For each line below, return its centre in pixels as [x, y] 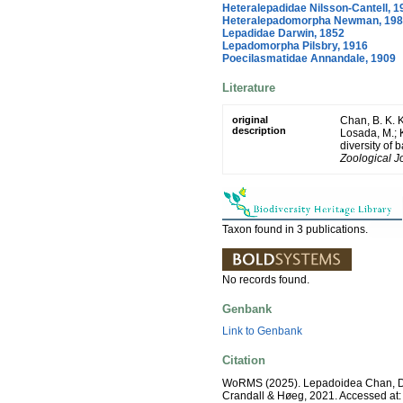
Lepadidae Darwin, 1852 [283, 33]
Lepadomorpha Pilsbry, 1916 [295, 45]
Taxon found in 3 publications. [295, 229]
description [259, 130]
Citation [244, 361]
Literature [249, 88]
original [250, 119]
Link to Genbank [262, 331]
